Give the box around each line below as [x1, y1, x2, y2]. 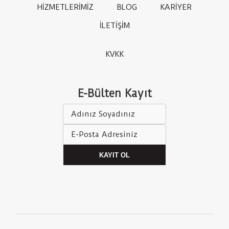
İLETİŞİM [99, 21, 130, 31]
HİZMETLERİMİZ [37, 3, 94, 12]
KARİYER [160, 3, 192, 12]
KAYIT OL [99, 151, 130, 159]
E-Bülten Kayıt [77, 87, 152, 100]
